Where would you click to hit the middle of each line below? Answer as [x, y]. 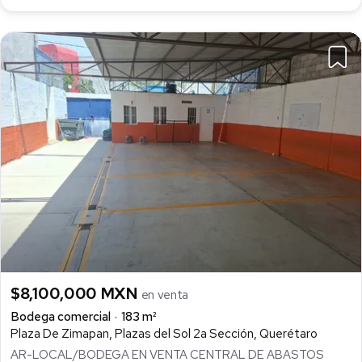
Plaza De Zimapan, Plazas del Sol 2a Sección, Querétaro [164, 334]
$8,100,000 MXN [76, 294]
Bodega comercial [61, 317]
